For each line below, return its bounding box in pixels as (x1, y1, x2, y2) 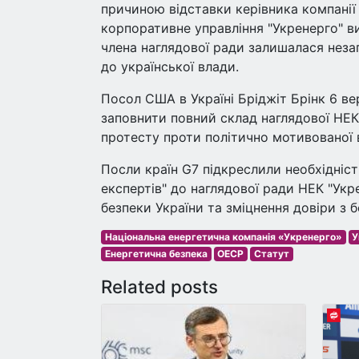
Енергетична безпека (104, 248, 208, 260)
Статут (253, 248, 289, 260)
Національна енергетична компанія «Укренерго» (104, 231, 342, 243)
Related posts (101, 276, 218, 297)
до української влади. (101, 58, 239, 75)
